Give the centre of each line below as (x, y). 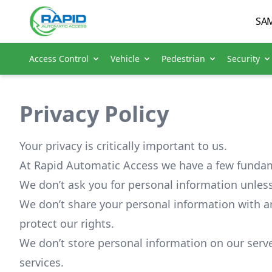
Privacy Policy (94, 114)
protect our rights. (67, 223)
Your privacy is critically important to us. (123, 145)
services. (42, 262)
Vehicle (125, 58)
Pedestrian (183, 58)
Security (243, 58)
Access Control (59, 58)
